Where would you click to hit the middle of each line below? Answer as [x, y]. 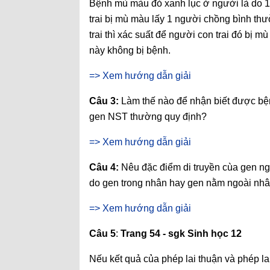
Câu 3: [104, 101]
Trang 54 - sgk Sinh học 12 [180, 234]
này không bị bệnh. [130, 50]
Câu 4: [104, 167]
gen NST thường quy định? [148, 117]
